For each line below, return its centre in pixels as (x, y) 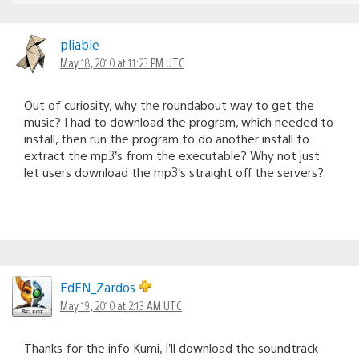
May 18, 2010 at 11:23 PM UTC (122, 62)
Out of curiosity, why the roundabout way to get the (169, 104)
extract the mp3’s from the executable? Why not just (172, 155)
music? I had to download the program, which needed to (179, 121)
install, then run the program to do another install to (167, 138)
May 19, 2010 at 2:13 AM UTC (121, 305)
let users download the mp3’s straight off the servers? (174, 171)
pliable (80, 44)
